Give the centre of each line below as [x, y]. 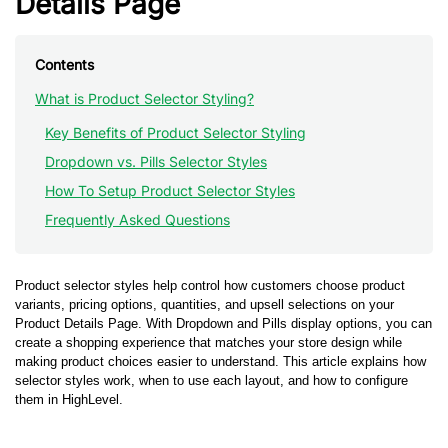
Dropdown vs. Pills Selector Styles [156, 161]
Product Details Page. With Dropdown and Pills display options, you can [223, 323]
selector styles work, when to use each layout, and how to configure [211, 380]
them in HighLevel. [69, 399]
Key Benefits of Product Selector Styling [175, 132]
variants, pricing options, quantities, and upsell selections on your [204, 304]
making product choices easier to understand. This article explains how [220, 361]
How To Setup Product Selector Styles [170, 190]
